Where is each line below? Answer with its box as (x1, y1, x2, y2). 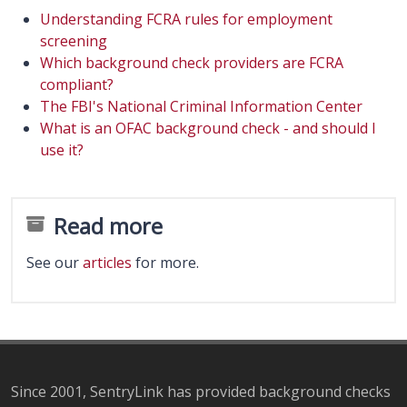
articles (83, 253, 132, 273)
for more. (132, 253, 199, 273)
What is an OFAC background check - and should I (40, 118, 376, 138)
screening (40, 31, 107, 51)
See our (26, 253, 83, 273)
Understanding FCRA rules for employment (40, 9, 333, 29)
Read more (54, 212, 163, 241)
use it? (40, 140, 84, 160)
